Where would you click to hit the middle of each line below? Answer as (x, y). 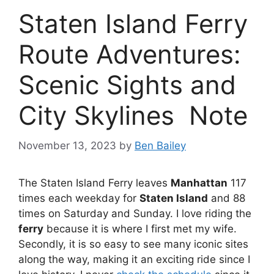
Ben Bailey (160, 145)
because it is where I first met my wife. (140, 228)
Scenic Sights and (127, 85)
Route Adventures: (130, 54)
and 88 (227, 198)
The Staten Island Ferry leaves (94, 183)
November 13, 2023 (67, 145)
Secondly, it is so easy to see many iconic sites (133, 244)
